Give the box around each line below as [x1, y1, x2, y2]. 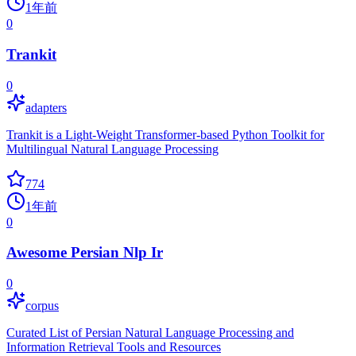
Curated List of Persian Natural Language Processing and [6, 326, 294, 340]
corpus [25, 299, 59, 313]
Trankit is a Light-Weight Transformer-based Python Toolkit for [6, 127, 324, 141]
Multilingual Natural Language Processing [6, 141, 219, 156]
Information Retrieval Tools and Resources [6, 340, 221, 354]
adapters [25, 100, 67, 114]
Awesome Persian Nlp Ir [6, 244, 163, 261]
